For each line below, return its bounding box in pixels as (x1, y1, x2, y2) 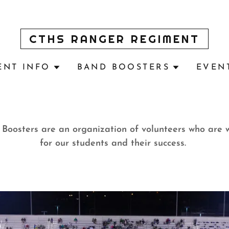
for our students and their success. (39, 139, 189, 148)
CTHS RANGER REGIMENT (29, 32, 200, 46)
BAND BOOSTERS (77, 63, 170, 72)
